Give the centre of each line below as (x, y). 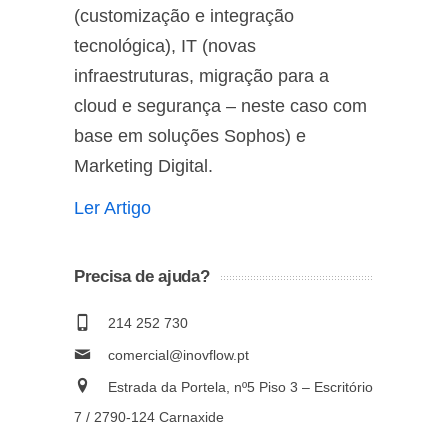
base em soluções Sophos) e (190, 136)
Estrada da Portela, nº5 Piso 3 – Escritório (240, 387)
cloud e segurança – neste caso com (220, 106)
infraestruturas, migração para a (201, 76)
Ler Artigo (112, 208)
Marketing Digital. (143, 166)
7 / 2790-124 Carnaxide (149, 417)
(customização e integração (184, 16)
